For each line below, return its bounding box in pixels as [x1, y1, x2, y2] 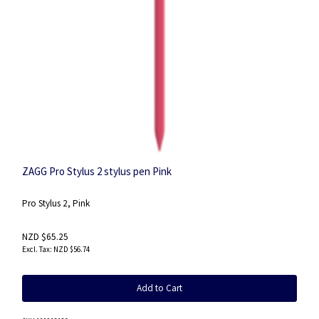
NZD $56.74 [53, 244, 90, 254]
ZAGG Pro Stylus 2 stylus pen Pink [22, 164, 172, 178]
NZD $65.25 [22, 230, 68, 243]
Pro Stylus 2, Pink [22, 197, 90, 210]
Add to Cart [137, 281, 182, 294]
